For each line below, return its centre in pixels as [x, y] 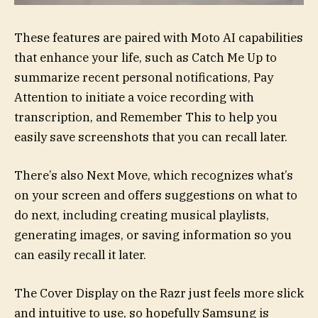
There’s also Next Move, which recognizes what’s [154, 175]
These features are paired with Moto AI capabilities [159, 37]
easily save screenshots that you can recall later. [151, 137]
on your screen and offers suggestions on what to [156, 195]
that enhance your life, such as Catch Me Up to [146, 57]
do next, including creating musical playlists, [142, 215]
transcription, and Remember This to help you [146, 117]
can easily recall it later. [80, 254]
